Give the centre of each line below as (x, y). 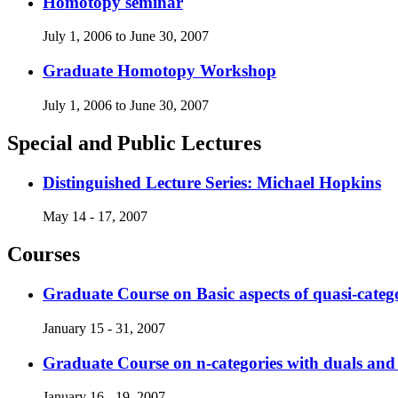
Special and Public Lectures (134, 143)
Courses (44, 255)
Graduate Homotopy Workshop (159, 71)
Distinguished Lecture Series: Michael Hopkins (212, 182)
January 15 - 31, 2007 (104, 328)
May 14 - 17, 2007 (95, 217)
